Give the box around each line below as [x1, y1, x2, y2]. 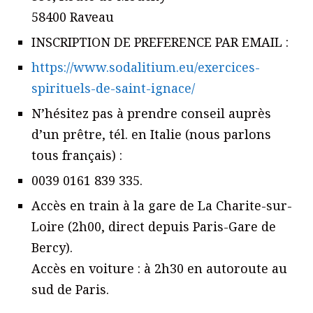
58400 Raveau [31, 8, 114, 26]
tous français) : [31, 147, 122, 164]
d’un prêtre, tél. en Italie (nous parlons [31, 126, 271, 143]
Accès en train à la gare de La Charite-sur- [31, 197, 292, 214]
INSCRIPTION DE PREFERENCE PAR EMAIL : [31, 34, 289, 51]
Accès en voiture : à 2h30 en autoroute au [31, 260, 287, 277]
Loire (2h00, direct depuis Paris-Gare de [31, 218, 276, 235]
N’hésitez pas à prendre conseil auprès [31, 105, 271, 122]
